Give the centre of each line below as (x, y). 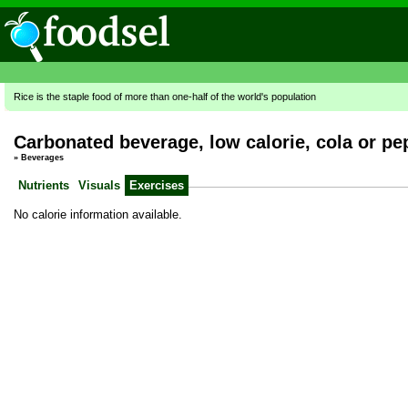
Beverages (42, 158)
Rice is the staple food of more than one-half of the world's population (165, 97)
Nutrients (44, 185)
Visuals (99, 185)
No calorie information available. (98, 214)
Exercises (157, 185)
